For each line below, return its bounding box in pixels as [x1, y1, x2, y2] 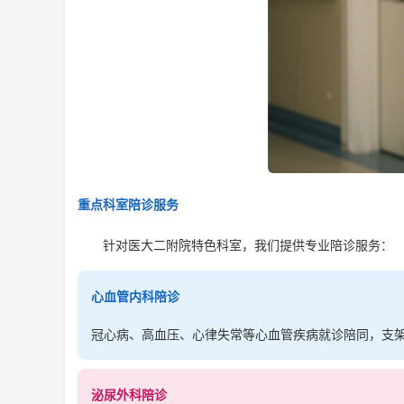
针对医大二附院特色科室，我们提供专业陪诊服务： [78, 237, 393, 253]
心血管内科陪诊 [91, 289, 179, 305]
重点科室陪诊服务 [78, 196, 179, 212]
